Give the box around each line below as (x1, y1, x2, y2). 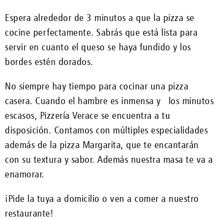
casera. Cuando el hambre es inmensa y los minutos (5, 94, 214, 107)
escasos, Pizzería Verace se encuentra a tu (5, 109, 170, 121)
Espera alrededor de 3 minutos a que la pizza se (5, 11, 195, 23)
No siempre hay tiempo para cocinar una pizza (5, 80, 188, 92)
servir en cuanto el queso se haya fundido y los (5, 41, 191, 53)
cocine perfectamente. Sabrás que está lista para (5, 26, 197, 38)
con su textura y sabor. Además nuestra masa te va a (5, 153, 213, 165)
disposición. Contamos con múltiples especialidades (5, 124, 208, 136)
